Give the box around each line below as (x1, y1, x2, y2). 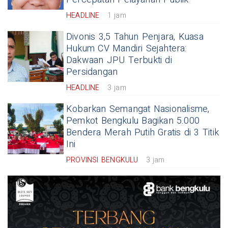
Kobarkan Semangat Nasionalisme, (66, 102, 210, 116)
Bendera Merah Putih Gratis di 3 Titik (66, 126, 219, 139)
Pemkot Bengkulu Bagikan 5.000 (66, 114, 200, 128)
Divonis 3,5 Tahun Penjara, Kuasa (66, 30, 204, 44)
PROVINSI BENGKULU (66, 155, 138, 165)
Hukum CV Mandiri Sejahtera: (66, 42, 187, 55)
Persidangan (66, 65, 118, 79)
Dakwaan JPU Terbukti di (66, 53, 172, 67)
